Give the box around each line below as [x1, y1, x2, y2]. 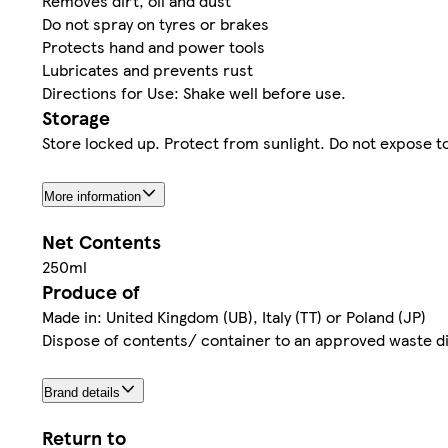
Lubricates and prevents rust [42, 57, 253, 81]
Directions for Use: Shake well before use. [42, 80, 346, 104]
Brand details [44, 385, 120, 401]
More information [44, 188, 141, 204]
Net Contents [42, 227, 161, 255]
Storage [42, 103, 110, 131]
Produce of [42, 277, 140, 305]
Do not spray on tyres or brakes [42, 11, 269, 35]
